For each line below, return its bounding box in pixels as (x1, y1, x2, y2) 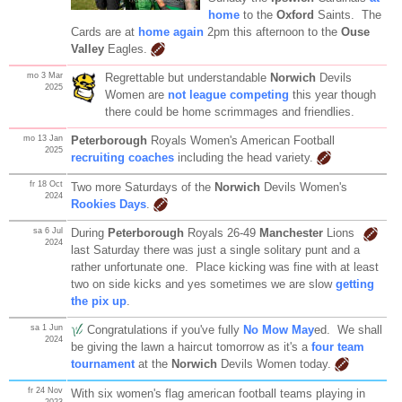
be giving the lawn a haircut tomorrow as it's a (70, 339, 311, 354)
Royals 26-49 (187, 225, 259, 240)
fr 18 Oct (29, 179, 63, 188)
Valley (70, 41, 104, 56)
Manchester (258, 225, 327, 240)
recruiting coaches (70, 150, 174, 164)
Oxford (275, 7, 314, 22)
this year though (288, 87, 376, 101)
